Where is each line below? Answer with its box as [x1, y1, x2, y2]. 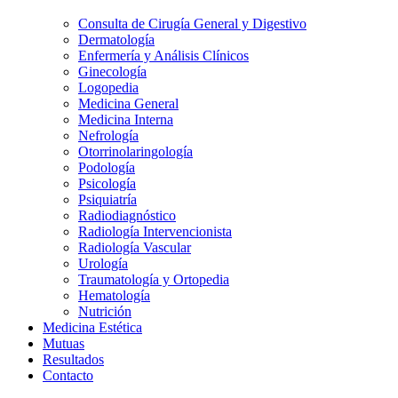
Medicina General [78, 96, 179, 112]
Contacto [43, 368, 93, 384]
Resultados [43, 352, 104, 368]
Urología [78, 256, 128, 272]
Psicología [78, 176, 136, 192]
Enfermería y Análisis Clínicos [78, 48, 249, 64]
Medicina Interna [78, 112, 173, 128]
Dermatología [78, 32, 155, 48]
